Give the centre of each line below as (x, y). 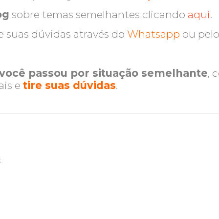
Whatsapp (155, 34)
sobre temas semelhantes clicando (99, 14)
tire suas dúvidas (70, 85)
